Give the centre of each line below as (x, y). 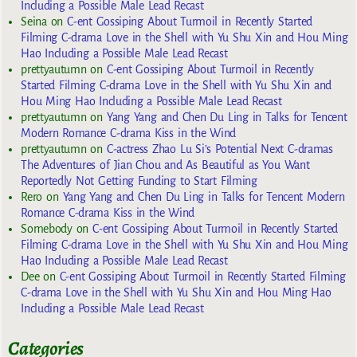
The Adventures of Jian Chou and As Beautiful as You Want (165, 165)
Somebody (47, 228)
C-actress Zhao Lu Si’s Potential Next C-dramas (220, 149)
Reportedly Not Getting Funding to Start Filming (139, 180)
